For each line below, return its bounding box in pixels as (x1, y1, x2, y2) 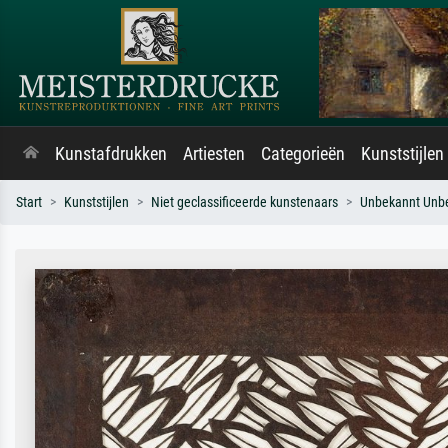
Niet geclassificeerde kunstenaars (151, 194, 338, 211)
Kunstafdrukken (55, 144, 167, 164)
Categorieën (261, 144, 345, 164)
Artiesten (183, 144, 245, 164)
